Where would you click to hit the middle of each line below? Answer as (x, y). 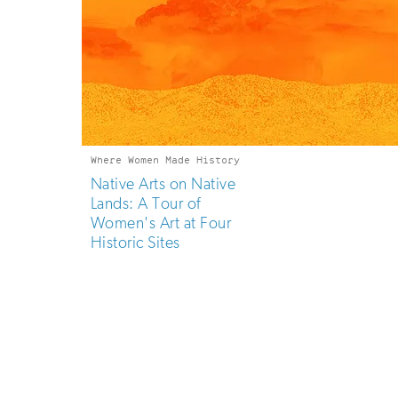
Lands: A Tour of (146, 203)
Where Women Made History (165, 160)
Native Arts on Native (163, 184)
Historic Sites (135, 243)
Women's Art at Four (161, 223)
